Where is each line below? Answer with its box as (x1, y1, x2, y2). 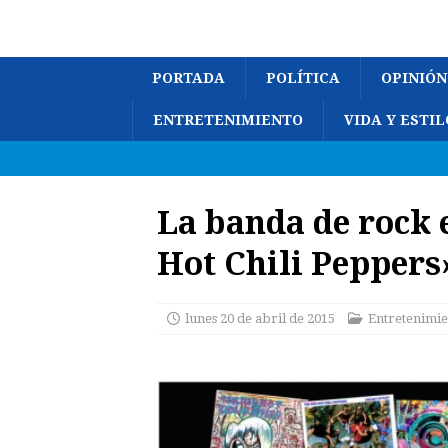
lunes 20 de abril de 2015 (185, 311, 335, 326)
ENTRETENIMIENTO (153, 112, 303, 128)
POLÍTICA (266, 70, 340, 86)
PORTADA (152, 70, 225, 86)
